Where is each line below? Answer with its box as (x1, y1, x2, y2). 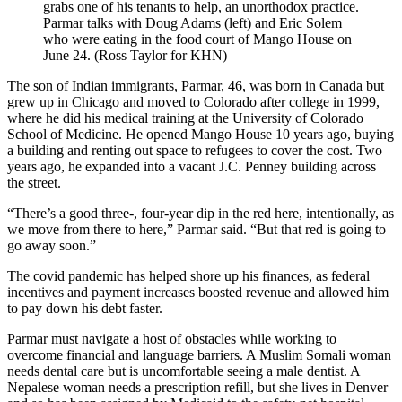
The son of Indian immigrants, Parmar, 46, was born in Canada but (7, 77, 384, 93)
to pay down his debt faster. (7, 300, 162, 316)
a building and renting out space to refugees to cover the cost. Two (7, 142, 382, 158)
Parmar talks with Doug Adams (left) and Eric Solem (43, 14, 342, 31)
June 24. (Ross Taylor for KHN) (43, 47, 227, 63)
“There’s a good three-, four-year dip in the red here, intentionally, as (7, 205, 394, 221)
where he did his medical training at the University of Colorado (7, 109, 363, 126)
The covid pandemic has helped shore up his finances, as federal (7, 267, 370, 284)
